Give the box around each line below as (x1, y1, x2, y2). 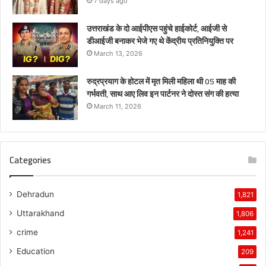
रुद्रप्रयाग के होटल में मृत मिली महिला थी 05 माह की (87, 73, 236, 89)
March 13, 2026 (94, 49, 142, 58)
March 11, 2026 (94, 102, 141, 110)
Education (17, 246, 55, 256)
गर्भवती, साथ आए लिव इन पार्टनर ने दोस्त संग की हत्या (87, 85, 239, 102)
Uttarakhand (17, 208, 64, 218)
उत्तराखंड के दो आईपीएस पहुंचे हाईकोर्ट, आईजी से (87, 20, 227, 36)
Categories (9, 151, 51, 169)
